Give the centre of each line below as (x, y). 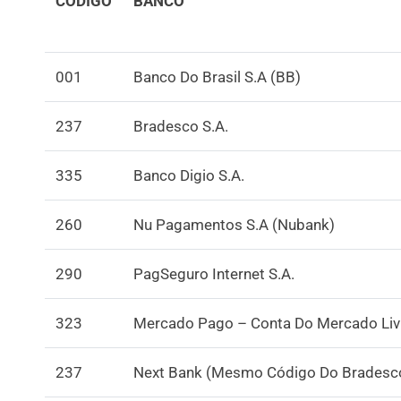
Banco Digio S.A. (189, 175)
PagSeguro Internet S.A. (214, 273)
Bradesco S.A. (181, 126)
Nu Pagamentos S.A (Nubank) (234, 224)
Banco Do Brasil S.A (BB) (217, 77)
